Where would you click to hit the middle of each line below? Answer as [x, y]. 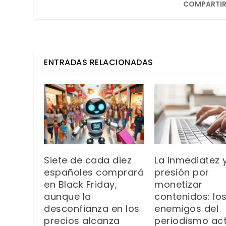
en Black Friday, [81, 185]
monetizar [179, 185]
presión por [182, 173]
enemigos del [186, 209]
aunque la [68, 197]
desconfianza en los [92, 209]
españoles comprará [94, 173]
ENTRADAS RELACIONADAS [99, 63]
